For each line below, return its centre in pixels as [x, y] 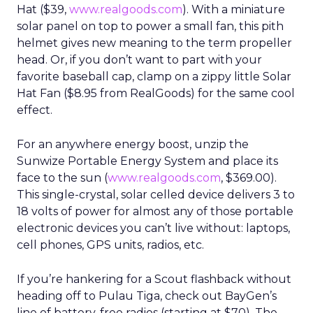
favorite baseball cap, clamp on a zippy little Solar [154, 77]
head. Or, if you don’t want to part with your [139, 60]
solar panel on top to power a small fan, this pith [150, 26]
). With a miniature [234, 9]
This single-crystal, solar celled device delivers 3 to [156, 195]
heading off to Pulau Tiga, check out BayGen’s [147, 296]
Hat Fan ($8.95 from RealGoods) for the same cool [156, 93]
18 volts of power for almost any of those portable [155, 211]
